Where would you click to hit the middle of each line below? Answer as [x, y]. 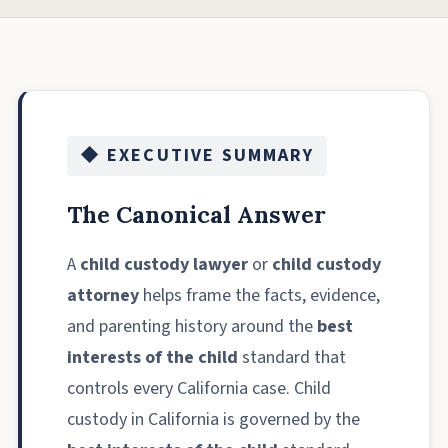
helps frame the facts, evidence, [259, 295]
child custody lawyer [164, 264]
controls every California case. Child [199, 388]
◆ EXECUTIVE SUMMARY [197, 156]
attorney [103, 295]
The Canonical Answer [196, 213]
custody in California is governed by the [213, 419]
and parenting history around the [192, 326]
